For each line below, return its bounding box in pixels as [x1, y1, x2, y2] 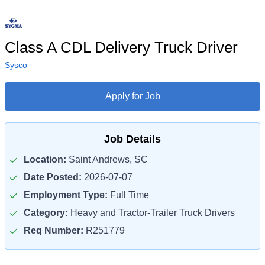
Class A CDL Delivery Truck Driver [5, 38, 238, 56]
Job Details [104, 133, 161, 145]
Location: [24, 154, 66, 164]
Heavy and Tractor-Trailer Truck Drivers [68, 208, 235, 218]
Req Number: [24, 225, 83, 235]
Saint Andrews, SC [66, 154, 148, 164]
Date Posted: [24, 172, 82, 182]
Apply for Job [105, 91, 160, 101]
